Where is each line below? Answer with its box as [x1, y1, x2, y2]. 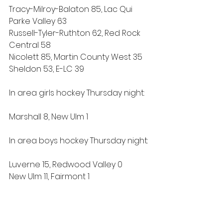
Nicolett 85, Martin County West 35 [9, 51, 142, 63]
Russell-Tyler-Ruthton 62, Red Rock [9, 27, 142, 39]
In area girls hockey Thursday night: [9, 87, 144, 99]
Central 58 [9, 39, 51, 51]
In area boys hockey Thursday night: [9, 135, 148, 146]
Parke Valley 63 [9, 15, 67, 27]
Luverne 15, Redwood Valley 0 [9, 159, 122, 170]
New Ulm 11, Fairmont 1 [9, 171, 90, 182]
